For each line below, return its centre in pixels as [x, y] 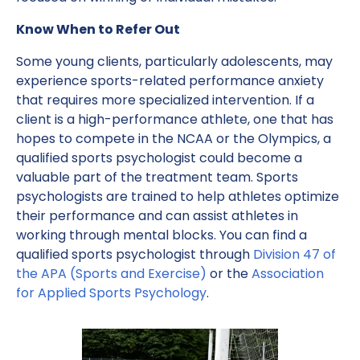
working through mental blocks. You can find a [162, 235]
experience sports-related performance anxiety [170, 81]
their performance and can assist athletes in [157, 216]
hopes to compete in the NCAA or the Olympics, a [174, 139]
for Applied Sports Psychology [111, 293]
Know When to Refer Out [98, 29]
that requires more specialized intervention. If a [165, 100]
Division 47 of [293, 254]
